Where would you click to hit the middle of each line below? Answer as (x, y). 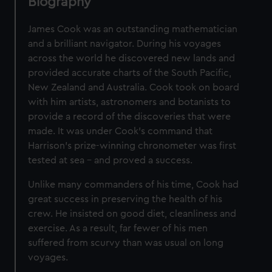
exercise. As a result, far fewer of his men (118, 229)
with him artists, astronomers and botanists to (130, 102)
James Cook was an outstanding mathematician (133, 29)
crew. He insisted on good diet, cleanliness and (132, 214)
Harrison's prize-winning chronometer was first (132, 146)
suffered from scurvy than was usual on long (126, 243)
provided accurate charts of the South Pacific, (130, 73)
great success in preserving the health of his (125, 199)
